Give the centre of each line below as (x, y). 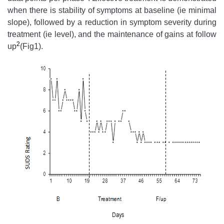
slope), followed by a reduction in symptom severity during (112, 22)
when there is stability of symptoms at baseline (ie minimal (112, 10)
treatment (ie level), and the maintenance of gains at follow (112, 34)
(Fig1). (31, 46)
